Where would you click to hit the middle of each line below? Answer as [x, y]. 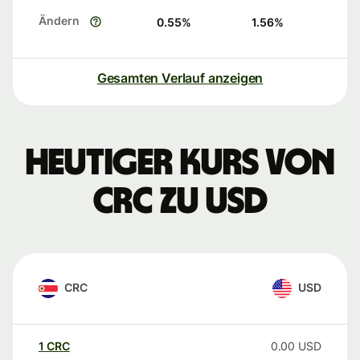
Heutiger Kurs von [180, 164]
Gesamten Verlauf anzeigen [180, 78]
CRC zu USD [180, 202]
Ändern [59, 21]
